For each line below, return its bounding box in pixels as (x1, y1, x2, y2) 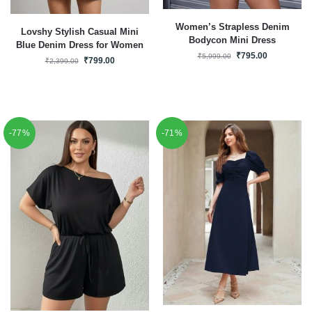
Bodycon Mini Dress (189, 34, 276, 45)
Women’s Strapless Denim (175, 21, 290, 32)
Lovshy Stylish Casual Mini (21, 26, 139, 37)
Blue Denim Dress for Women (16, 39, 143, 50)
